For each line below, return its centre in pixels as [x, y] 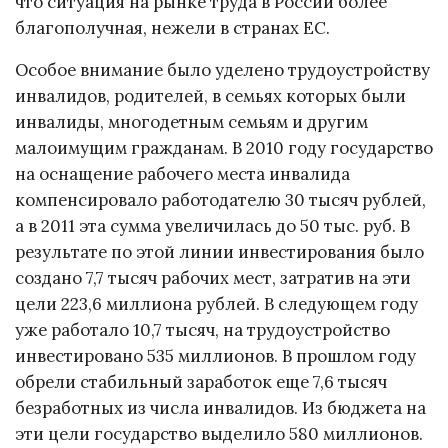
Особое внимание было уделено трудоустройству [222, 70]
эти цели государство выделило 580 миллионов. [219, 434]
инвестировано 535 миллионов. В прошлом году [215, 356]
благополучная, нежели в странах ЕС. [172, 27]
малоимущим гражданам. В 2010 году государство [224, 148]
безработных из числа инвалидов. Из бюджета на [220, 408]
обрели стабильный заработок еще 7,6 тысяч [201, 382]
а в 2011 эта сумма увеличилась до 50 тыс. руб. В [212, 226]
